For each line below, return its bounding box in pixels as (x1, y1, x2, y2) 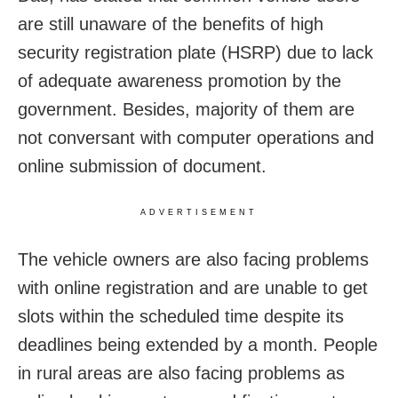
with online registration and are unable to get (18, 278, 368, 298)
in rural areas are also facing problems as (18, 363, 345, 384)
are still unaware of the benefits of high (18, 14, 323, 35)
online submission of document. (18, 156, 267, 177)
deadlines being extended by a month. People (18, 335, 378, 355)
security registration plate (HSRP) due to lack (18, 43, 373, 63)
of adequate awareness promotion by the (18, 71, 341, 92)
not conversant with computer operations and (18, 128, 374, 148)
